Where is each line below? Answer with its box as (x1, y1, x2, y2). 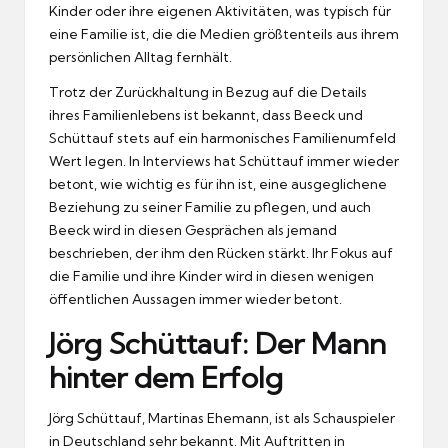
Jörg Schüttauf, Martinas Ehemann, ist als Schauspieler (49, 409, 395, 426)
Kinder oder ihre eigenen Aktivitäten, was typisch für (49, 2, 391, 19)
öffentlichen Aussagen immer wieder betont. (49, 290, 342, 307)
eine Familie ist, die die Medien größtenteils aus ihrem (49, 25, 399, 42)
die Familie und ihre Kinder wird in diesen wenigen (49, 267, 374, 284)
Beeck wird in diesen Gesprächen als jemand (49, 221, 337, 238)
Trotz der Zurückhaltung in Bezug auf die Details (49, 83, 367, 100)
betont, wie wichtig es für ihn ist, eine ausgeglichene (49, 175, 387, 192)
